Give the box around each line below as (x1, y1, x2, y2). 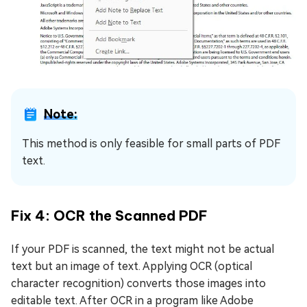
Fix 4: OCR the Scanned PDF (11, 206, 208, 224)
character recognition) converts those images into (11, 276, 266, 290)
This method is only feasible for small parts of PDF (22, 136, 280, 150)
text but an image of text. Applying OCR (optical (11, 259, 252, 273)
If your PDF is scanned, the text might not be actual (11, 242, 274, 256)
